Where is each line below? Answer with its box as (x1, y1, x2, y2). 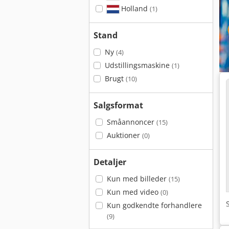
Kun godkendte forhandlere (106, 200, 202, 210)
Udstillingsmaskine (104, 60, 172, 70)
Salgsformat (94, 100, 143, 111)
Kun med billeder (106, 174, 169, 184)
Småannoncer (106, 117, 156, 127)
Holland (119, 4, 150, 13)
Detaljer (94, 156, 126, 168)
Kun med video (106, 187, 161, 197)
